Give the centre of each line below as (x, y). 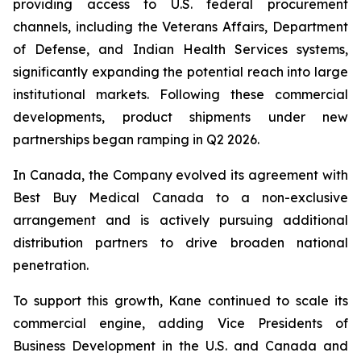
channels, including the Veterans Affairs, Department (180, 27)
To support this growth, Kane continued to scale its (180, 301)
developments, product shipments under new (180, 117)
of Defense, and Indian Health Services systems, (180, 49)
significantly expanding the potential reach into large (180, 72)
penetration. (51, 265)
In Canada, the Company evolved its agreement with (180, 175)
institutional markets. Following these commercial (180, 94)
